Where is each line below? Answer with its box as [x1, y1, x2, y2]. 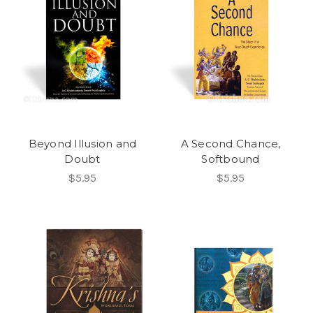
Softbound [201, 152, 260, 166]
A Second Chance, [180, 136, 281, 150]
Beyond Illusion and [28, 136, 137, 150]
